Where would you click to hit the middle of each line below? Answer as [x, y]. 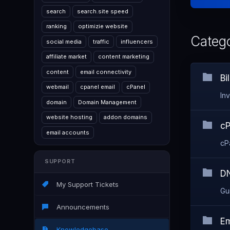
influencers [137, 41]
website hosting [69, 117]
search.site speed [103, 11]
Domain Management [107, 102]
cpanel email [98, 87]
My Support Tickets [85, 184]
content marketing [124, 56]
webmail [57, 87]
